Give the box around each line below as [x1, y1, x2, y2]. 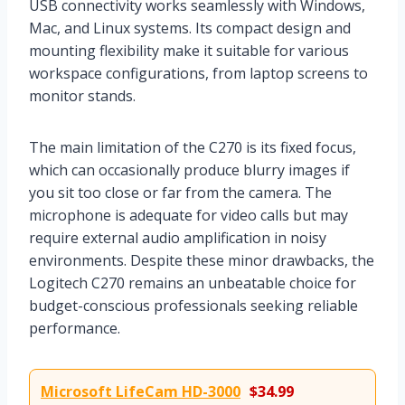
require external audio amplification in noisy [29, 227, 326, 248]
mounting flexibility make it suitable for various [29, 40, 349, 61]
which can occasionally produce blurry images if [29, 159, 350, 180]
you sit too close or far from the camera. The [29, 182, 332, 202]
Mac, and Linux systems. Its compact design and [29, 17, 351, 38]
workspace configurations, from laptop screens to [29, 62, 368, 83]
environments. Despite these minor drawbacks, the [29, 250, 374, 270]
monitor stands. [29, 85, 136, 106]
